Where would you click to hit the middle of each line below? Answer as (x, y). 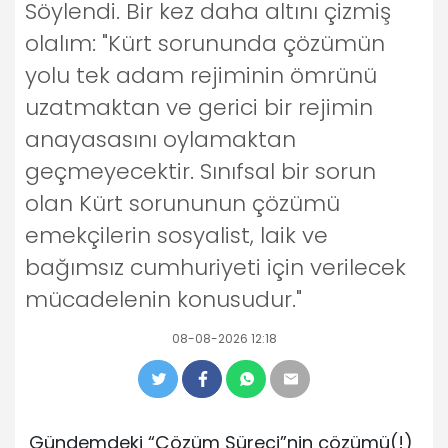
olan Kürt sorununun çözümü (182, 203)
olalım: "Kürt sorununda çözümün (205, 43)
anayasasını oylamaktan (160, 139)
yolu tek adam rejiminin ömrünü (201, 75)
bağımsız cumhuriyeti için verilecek (215, 267)
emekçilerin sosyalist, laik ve (176, 235)
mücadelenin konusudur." (163, 299)
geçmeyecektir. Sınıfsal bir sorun (200, 171)
